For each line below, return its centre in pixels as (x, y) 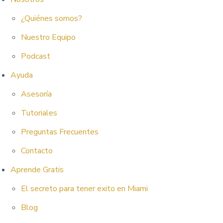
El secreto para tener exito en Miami (84, 189)
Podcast (35, 56)
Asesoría (36, 94)
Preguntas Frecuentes (59, 132)
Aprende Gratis (37, 170)
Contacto (37, 151)
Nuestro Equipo (48, 37)
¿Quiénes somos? (51, 18)
